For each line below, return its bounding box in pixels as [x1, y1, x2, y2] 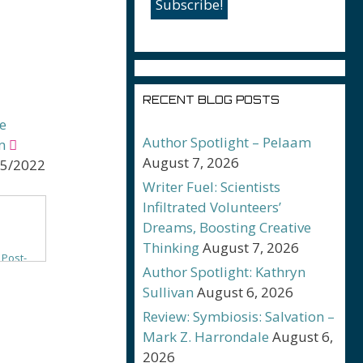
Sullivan [143, 283, 194, 301]
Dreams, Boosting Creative [143, 218, 311, 237]
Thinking [143, 238, 199, 257]
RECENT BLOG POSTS [143, 93, 280, 106]
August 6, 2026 [197, 283, 293, 301]
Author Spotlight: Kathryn [143, 263, 305, 281]
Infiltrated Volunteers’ [143, 198, 281, 216]
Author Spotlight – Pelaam [143, 133, 311, 152]
